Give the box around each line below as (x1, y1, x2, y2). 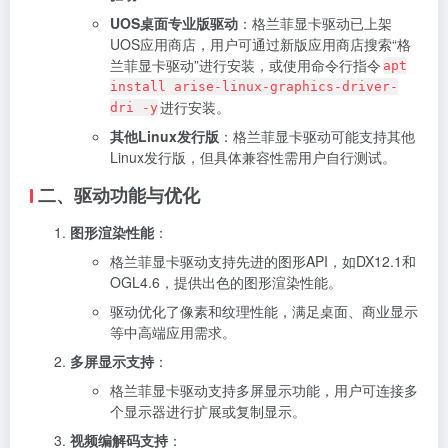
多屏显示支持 (70, 350, 154, 371)
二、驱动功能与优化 (38, 181, 200, 208)
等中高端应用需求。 (110, 321, 236, 342)
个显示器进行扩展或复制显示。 (110, 400, 306, 421)
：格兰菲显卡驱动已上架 (238, 12, 392, 33)
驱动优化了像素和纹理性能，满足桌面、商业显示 (110, 300, 418, 321)
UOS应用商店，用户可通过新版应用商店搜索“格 (110, 33, 411, 54)
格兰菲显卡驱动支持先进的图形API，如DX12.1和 (110, 250, 416, 271)
